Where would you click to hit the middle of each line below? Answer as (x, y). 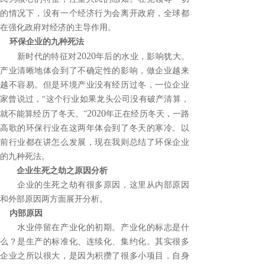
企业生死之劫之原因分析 (62, 171)
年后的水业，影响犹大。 (143, 56)
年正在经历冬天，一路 (148, 114)
